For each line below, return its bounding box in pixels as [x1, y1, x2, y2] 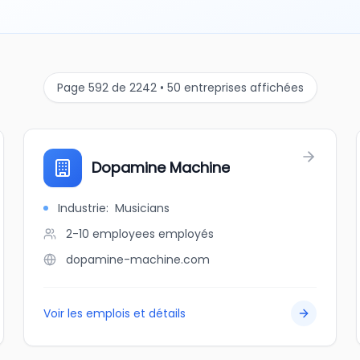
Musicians [115, 200, 170, 216]
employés [158, 226, 215, 242]
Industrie [58, 200, 107, 216]
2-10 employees [66, 226, 156, 242]
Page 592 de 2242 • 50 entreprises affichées [56, 80, 304, 96]
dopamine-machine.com [66, 252, 211, 268]
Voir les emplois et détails [43, 305, 186, 321]
